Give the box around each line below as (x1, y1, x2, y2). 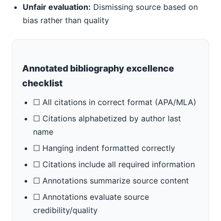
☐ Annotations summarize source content (33, 176, 189, 185)
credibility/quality (33, 205, 98, 215)
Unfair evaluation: (23, 2, 91, 12)
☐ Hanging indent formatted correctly (33, 143, 175, 153)
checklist (22, 78, 63, 88)
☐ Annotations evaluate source (33, 192, 149, 202)
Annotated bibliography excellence (22, 63, 174, 74)
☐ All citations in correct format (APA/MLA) (33, 97, 196, 107)
